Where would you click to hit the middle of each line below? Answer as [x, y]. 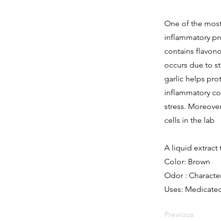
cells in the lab [189, 120]
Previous [179, 214]
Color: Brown [187, 162]
